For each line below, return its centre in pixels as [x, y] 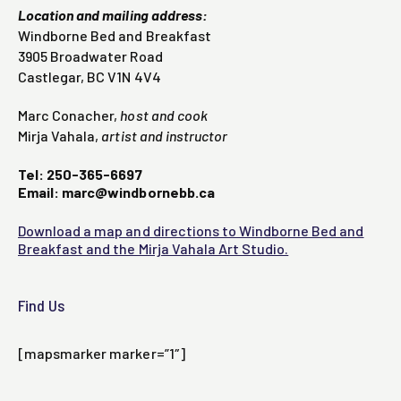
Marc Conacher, [69, 115]
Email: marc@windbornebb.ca [116, 192]
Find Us [42, 306]
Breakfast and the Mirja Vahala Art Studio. [154, 249]
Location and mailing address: [113, 15]
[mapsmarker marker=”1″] [102, 354]
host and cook [164, 115]
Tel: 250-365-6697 [81, 175]
